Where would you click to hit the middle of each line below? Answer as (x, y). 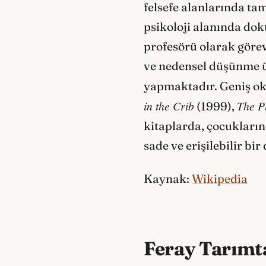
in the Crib (169, 105)
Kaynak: (168, 179)
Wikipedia (220, 179)
